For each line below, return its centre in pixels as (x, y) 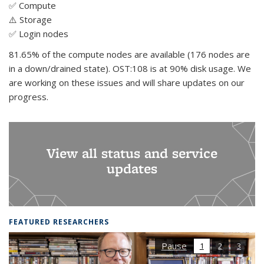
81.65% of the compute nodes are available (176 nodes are (129, 54)
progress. (29, 96)
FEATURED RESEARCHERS (59, 222)
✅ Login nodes (39, 33)
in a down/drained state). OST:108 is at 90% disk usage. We (130, 68)
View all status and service (132, 153)
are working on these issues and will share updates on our (127, 82)
